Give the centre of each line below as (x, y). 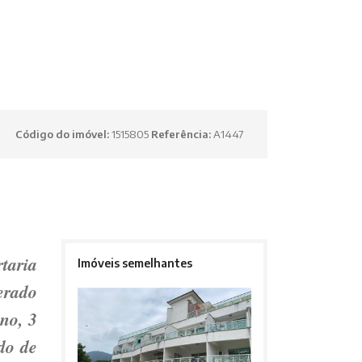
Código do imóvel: (63, 135)
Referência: (182, 135)
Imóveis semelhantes (135, 263)
